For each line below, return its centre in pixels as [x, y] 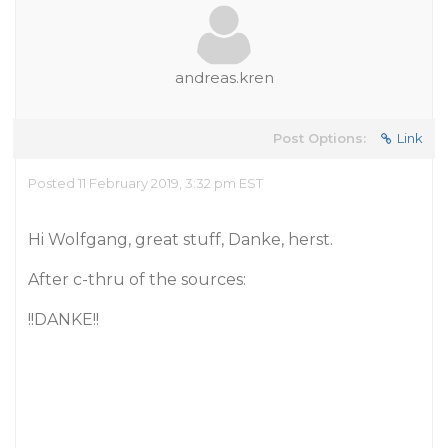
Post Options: [319, 138]
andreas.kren [224, 77]
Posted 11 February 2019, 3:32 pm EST [145, 183]
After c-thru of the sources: [137, 279]
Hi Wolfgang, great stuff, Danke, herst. [180, 239]
